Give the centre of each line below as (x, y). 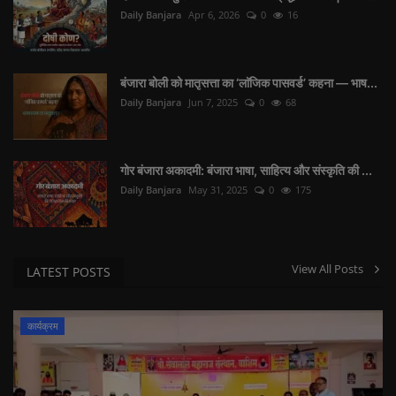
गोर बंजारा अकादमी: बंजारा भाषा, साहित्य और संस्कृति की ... (246, 171)
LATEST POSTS (69, 272)
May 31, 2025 (218, 190)
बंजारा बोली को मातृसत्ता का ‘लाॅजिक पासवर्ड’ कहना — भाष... (249, 83)
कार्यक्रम (42, 326)
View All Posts (331, 269)
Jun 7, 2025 (213, 103)
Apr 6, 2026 (214, 15)
